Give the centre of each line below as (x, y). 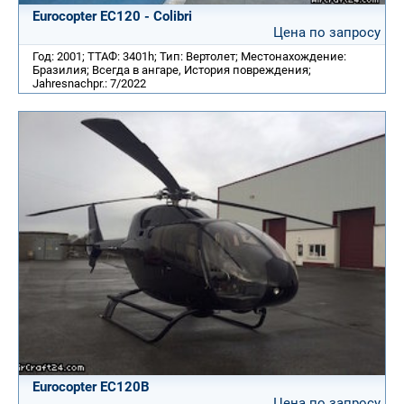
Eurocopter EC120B (91, 386)
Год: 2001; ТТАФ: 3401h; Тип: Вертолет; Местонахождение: (189, 56)
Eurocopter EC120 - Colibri (112, 16)
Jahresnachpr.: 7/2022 (89, 83)
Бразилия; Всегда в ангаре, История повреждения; (172, 69)
